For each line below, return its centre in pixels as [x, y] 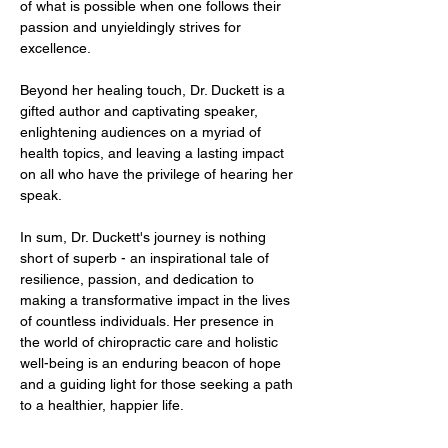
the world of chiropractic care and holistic [151, 342]
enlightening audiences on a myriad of [142, 132]
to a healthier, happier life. [102, 405]
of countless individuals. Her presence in [149, 321]
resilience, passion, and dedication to [139, 279]
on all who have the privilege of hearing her [158, 174]
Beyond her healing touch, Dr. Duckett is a [154, 90]
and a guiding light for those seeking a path [158, 384]
